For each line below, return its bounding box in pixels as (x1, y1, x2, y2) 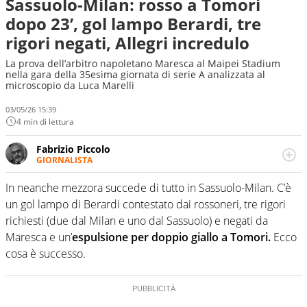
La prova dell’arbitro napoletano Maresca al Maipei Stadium (5, 57, 280, 70)
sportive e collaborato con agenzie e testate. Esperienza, (36, 178, 294, 192)
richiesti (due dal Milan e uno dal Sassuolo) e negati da (5, 213, 268, 229)
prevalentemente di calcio (36, 204, 156, 218)
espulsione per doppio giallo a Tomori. (72, 230, 271, 245)
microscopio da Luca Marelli (5, 79, 134, 92)
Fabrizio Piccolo (36, 142, 110, 156)
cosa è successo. (5, 246, 86, 262)
